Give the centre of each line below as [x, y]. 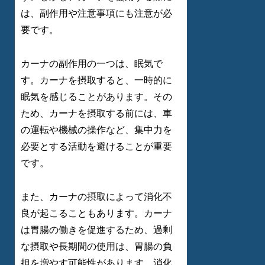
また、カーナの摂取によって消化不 [96, 196]
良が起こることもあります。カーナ [96, 213]
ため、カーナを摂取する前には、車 [96, 113]
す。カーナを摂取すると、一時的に [96, 80]
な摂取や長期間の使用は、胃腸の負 [96, 246]
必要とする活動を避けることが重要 [96, 146]
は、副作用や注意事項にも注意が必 [96, 13]
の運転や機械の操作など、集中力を [96, 130]
